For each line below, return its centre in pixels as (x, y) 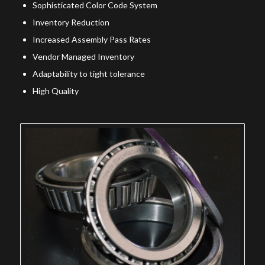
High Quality (55, 91)
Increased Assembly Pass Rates (91, 40)
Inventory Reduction (71, 22)
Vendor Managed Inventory (83, 57)
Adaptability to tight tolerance (88, 74)
